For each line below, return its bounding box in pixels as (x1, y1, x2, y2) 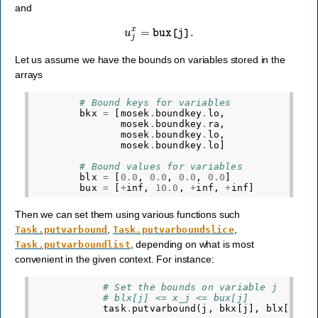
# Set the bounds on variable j (103, 282, 278, 293)
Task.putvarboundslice (112, 224, 234, 236)
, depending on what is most (130, 238, 254, 251)
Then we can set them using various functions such (15, 209, 241, 221)
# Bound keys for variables (79, 97, 231, 108)
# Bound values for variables (79, 160, 243, 172)
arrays (15, 69, 43, 81)
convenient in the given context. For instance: (15, 253, 214, 265)
